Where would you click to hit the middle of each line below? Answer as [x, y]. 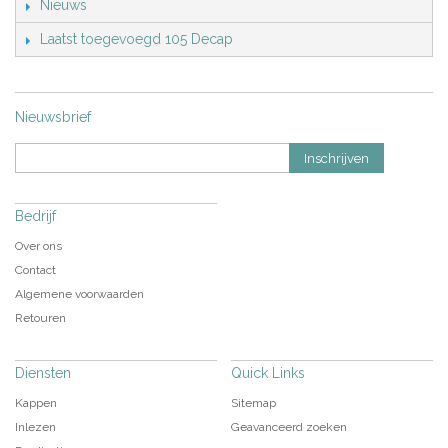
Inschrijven [337, 159]
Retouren [40, 318]
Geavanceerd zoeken [288, 427]
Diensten [43, 373]
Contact [35, 270]
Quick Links [267, 373]
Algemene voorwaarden [79, 294]
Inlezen [35, 427]
